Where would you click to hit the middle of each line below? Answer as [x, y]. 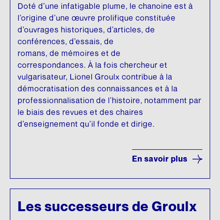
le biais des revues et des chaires [81, 112]
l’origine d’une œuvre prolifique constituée [97, 18]
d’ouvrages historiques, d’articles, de [86, 30]
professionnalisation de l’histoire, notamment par [110, 100]
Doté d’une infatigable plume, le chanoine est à [105, 6]
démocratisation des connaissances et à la [98, 89]
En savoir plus [160, 159]
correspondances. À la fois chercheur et [93, 65]
